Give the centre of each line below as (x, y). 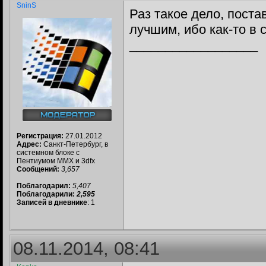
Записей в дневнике (52, 202)
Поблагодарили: (47, 194)
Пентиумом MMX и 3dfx (56, 161)
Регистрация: (40, 136)
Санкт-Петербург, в (75, 144)
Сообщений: (38, 169)
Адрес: (29, 144)
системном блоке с (48, 153)
